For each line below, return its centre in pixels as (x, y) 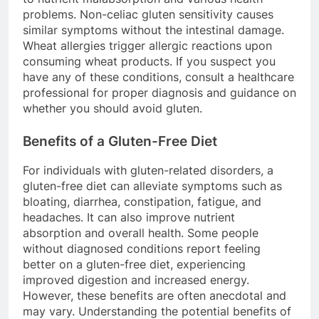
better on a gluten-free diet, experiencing (134, 265)
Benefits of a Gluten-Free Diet (120, 141)
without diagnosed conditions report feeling (142, 249)
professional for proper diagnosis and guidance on (159, 92)
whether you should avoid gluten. (113, 108)
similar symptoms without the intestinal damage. (153, 30)
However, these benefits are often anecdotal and (155, 296)
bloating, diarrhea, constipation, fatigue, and (142, 202)
